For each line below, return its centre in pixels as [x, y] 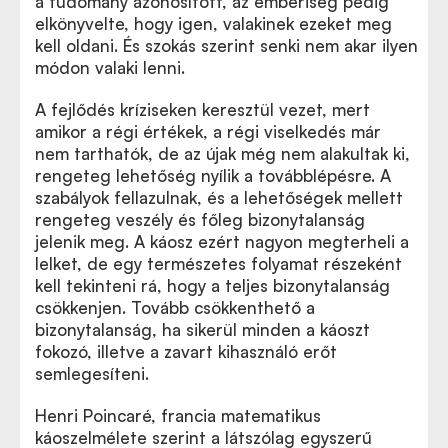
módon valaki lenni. [110, 67]
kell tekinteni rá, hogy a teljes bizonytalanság [212, 285]
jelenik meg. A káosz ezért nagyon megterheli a [222, 241]
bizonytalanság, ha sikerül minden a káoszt [202, 329]
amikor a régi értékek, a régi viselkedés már [208, 131]
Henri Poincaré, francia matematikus [178, 415]
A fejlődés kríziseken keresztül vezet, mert [202, 109]
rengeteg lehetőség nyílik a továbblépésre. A [213, 175]
